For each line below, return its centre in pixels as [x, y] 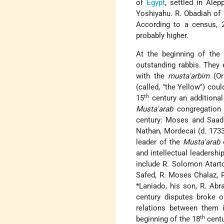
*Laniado [151, 186]
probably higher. [162, 36]
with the [152, 76]
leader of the [159, 142]
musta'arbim [189, 76]
